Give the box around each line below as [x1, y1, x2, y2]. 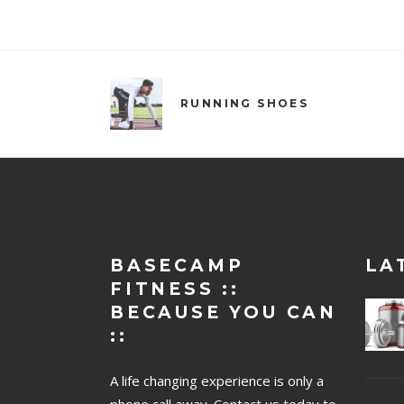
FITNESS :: [110, 279, 241, 300]
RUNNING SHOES [180, 96, 309, 111]
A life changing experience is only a [110, 372, 324, 390]
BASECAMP [110, 255, 244, 277]
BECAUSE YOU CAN [110, 302, 338, 324]
